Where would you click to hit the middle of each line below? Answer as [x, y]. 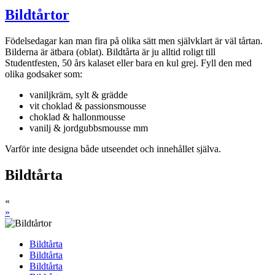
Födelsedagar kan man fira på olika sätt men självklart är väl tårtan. [134, 41]
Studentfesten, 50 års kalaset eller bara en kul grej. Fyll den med [128, 63]
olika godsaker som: [44, 74]
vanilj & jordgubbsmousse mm [89, 128]
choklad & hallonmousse [77, 117]
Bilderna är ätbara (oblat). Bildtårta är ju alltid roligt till [110, 52]
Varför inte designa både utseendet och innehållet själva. [113, 149]
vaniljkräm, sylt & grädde [79, 95]
